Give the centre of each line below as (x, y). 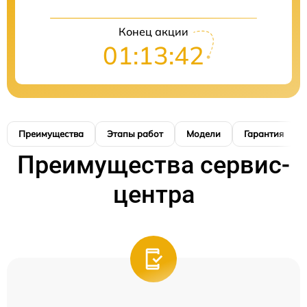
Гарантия (264, 134)
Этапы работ (135, 134)
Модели (204, 134)
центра (153, 195)
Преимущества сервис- (153, 165)
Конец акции (153, 32)
